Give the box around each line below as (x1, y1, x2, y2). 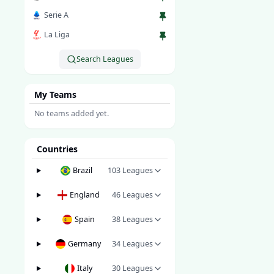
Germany (68, 239, 102, 249)
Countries (37, 143, 78, 155)
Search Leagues (76, 54, 133, 64)
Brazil (72, 165, 92, 176)
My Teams (34, 89, 76, 100)
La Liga (44, 29, 70, 40)
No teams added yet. (34, 108, 109, 119)
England (69, 190, 100, 200)
